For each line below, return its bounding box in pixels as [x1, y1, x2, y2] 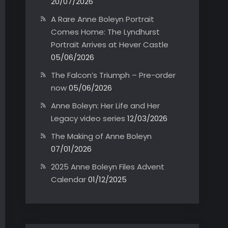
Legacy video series [51, 113, 125, 124]
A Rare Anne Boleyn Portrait [51, 14, 154, 24]
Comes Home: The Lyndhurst [51, 26, 160, 37]
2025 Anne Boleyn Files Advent [51, 161, 164, 172]
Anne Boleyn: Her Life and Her [51, 100, 160, 111]
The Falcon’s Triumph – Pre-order [51, 70, 176, 80]
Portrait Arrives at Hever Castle [51, 39, 168, 50]
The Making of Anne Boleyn [51, 131, 152, 141]
